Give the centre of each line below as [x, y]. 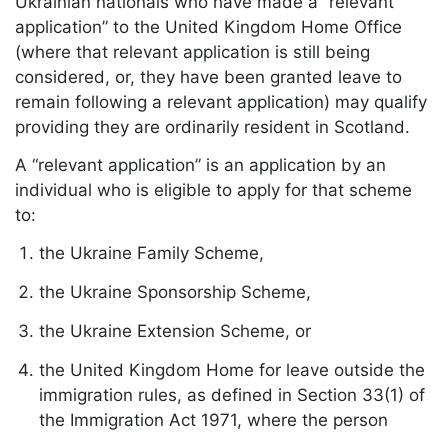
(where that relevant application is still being [192, 52]
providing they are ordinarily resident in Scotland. [212, 127]
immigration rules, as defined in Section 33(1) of [232, 394]
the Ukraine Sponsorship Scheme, [175, 291]
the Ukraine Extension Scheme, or [175, 330]
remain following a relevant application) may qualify [221, 102]
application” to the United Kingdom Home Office [208, 27]
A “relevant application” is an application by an [200, 165]
